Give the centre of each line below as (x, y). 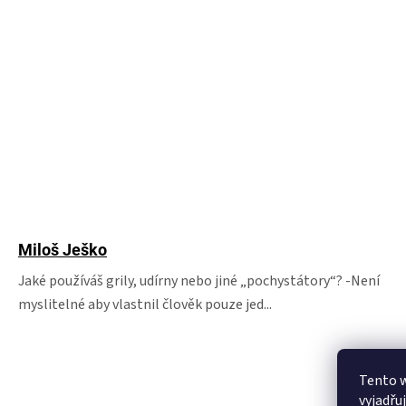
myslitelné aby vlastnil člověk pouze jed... (145, 304)
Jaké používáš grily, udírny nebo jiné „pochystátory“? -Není (199, 281)
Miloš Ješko (63, 250)
